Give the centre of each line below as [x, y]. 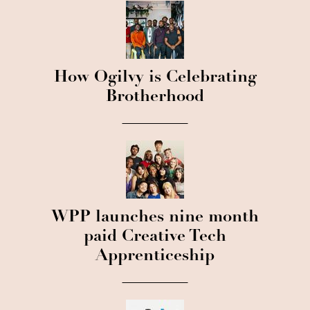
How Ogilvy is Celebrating [155, 78]
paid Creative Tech [155, 237]
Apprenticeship [155, 257]
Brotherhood [155, 98]
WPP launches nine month [155, 218]
